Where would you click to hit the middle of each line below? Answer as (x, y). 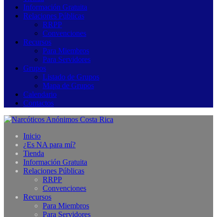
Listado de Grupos (71, 77)
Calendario (40, 94)
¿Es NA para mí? (49, 145)
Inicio (32, 136)
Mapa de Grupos (68, 85)
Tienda (34, 153)
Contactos (39, 103)
